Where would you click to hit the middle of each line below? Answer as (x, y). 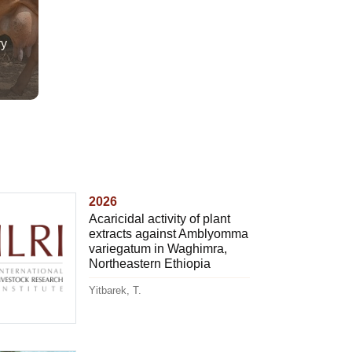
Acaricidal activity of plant (159, 219)
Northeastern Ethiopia (149, 264)
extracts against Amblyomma (168, 234)
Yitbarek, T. (115, 291)
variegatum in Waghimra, (158, 249)
